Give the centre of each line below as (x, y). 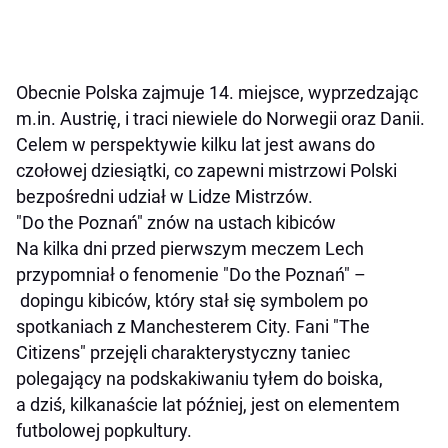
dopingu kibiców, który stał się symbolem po (192, 301)
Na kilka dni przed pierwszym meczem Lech (190, 249)
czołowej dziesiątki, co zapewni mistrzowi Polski (206, 171)
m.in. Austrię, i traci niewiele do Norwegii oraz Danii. (220, 119)
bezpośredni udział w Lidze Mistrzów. (164, 197)
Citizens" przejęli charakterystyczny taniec (183, 353)
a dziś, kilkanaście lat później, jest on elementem (208, 405)
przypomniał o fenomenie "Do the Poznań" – (191, 275)
